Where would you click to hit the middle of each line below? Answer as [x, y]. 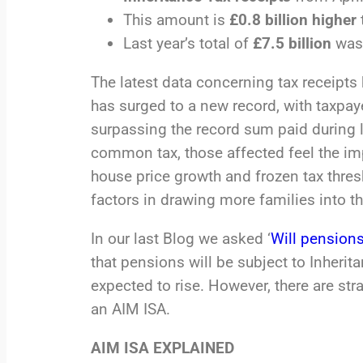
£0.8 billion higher [293, 20]
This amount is [176, 20]
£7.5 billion [292, 44]
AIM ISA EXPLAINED [162, 348]
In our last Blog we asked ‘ [181, 239]
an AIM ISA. [130, 310]
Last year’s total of [188, 44]
